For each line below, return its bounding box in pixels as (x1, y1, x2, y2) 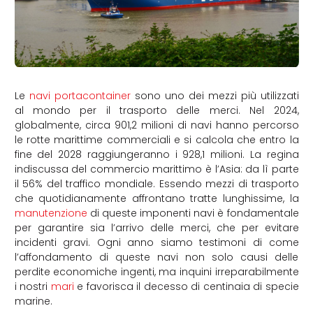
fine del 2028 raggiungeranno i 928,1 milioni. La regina (14, 147, 299, 161)
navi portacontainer (29, 88, 131, 103)
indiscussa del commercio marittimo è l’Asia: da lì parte (14, 161, 299, 176)
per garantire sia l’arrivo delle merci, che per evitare (14, 220, 299, 235)
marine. (14, 293, 52, 308)
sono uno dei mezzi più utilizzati (130, 88, 299, 103)
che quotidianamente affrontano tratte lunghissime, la (14, 191, 299, 205)
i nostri (14, 279, 51, 293)
